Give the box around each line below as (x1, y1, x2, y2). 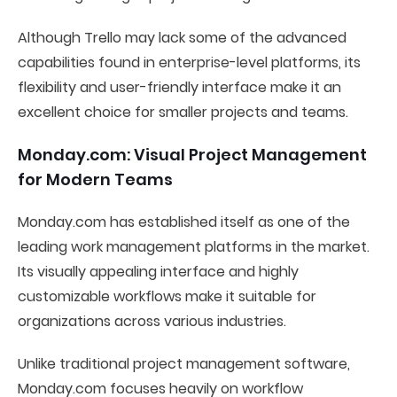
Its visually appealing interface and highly (18, 261, 299, 282)
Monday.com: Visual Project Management (18, 144, 367, 166)
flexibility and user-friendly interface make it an (18, 77, 341, 97)
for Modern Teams (18, 168, 173, 191)
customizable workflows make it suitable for (18, 286, 316, 307)
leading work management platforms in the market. (18, 237, 370, 257)
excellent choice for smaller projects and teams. (18, 102, 348, 122)
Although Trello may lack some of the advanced (18, 27, 346, 48)
